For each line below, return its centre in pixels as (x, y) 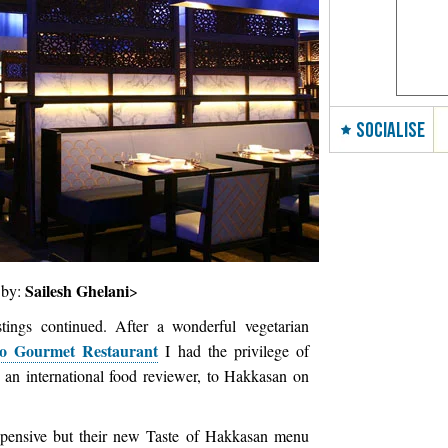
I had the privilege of (234, 350)
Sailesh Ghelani (77, 290)
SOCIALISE (390, 130)
